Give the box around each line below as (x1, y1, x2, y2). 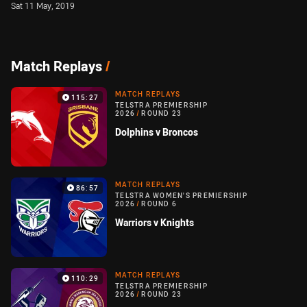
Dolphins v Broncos (115, 125, 198, 139)
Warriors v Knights (115, 216, 194, 230)
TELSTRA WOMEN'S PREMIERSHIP (115, 191, 247, 201)
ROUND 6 (141, 199, 177, 209)
